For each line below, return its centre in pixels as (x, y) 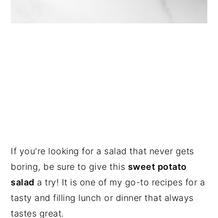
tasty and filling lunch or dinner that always (102, 198)
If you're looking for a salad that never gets (102, 151)
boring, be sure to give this (69, 166)
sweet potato (157, 166)
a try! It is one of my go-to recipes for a (120, 182)
